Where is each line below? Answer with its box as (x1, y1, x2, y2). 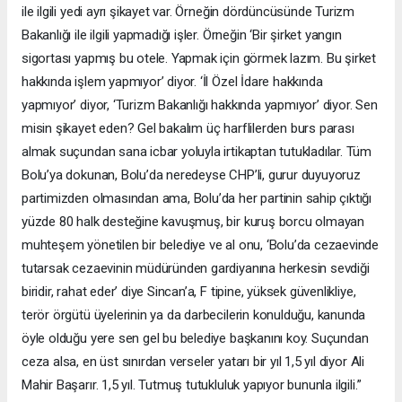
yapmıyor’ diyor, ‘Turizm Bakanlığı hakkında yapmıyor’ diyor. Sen (22, 96, 378, 113)
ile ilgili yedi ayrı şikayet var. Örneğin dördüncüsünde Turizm (22, 3, 355, 20)
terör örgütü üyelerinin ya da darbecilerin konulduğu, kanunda (22, 306, 366, 323)
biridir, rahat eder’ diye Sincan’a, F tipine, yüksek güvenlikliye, (22, 283, 356, 300)
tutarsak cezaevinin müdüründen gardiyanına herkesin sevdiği (22, 259, 370, 276)
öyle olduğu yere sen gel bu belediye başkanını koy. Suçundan (22, 329, 369, 346)
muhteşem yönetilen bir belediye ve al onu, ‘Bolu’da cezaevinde (22, 236, 380, 253)
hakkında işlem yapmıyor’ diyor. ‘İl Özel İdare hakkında (22, 73, 323, 90)
